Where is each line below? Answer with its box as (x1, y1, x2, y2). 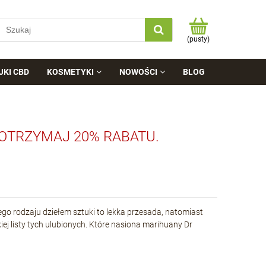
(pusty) (186, 34, 210, 43)
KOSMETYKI (47, 67, 94, 77)
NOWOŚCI (119, 67, 158, 77)
